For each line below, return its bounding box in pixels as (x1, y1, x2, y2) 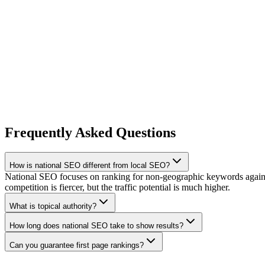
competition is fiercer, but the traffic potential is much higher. (5, 182, 230, 193)
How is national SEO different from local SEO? (9, 161, 170, 170)
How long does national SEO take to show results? (9, 221, 183, 231)
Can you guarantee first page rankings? (9, 241, 144, 250)
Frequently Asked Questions (5, 124, 176, 140)
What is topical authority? (9, 202, 96, 211)
